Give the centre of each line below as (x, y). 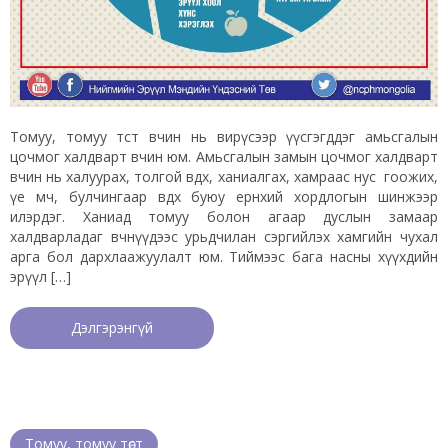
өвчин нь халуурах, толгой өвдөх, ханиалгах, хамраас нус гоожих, (224, 177)
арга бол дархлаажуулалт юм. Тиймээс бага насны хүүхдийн (224, 257)
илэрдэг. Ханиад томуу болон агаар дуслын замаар (224, 217)
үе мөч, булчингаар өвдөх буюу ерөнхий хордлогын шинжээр (224, 197)
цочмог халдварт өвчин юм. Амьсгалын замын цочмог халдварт (224, 157)
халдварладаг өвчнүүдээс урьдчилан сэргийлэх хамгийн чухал (224, 237)
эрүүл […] (40, 277)
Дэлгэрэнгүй (112, 328)
